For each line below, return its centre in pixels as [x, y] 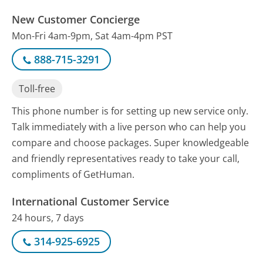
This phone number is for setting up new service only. [130, 111]
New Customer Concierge [76, 20]
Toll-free [37, 88]
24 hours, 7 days [48, 218]
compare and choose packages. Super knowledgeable [131, 143]
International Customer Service [91, 202]
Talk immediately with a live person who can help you [129, 127]
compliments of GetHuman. [73, 175]
